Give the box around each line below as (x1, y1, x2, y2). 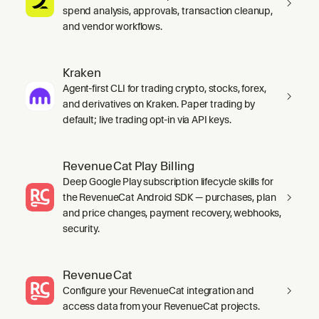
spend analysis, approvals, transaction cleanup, (63, 4, 273, 16)
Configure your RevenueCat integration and (63, 284, 254, 296)
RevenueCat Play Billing (63, 158, 194, 173)
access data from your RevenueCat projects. (63, 300, 260, 312)
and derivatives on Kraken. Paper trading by (63, 98, 255, 110)
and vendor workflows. (63, 20, 162, 32)
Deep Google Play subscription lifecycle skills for (63, 175, 273, 187)
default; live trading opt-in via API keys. (63, 113, 231, 125)
